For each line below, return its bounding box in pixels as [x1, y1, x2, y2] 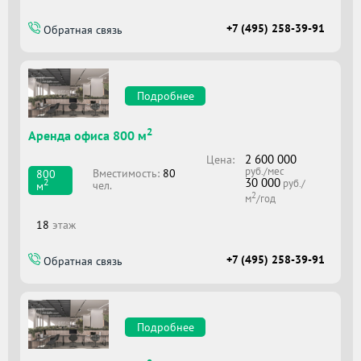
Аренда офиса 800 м [28, 127, 147, 144]
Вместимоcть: [93, 166, 164, 181]
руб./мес [244, 164, 284, 179]
